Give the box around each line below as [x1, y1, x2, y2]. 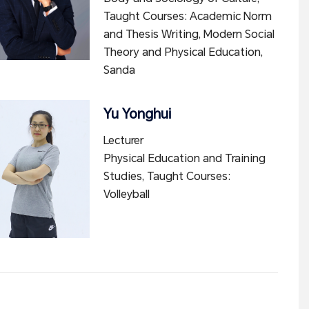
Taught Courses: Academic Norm [103, 10, 272, 23]
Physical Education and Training [103, 152, 266, 165]
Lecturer [103, 134, 143, 147]
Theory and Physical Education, [103, 46, 263, 59]
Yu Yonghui [103, 106, 171, 122]
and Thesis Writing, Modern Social [103, 28, 275, 41]
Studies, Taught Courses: [103, 170, 230, 183]
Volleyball [103, 188, 150, 201]
